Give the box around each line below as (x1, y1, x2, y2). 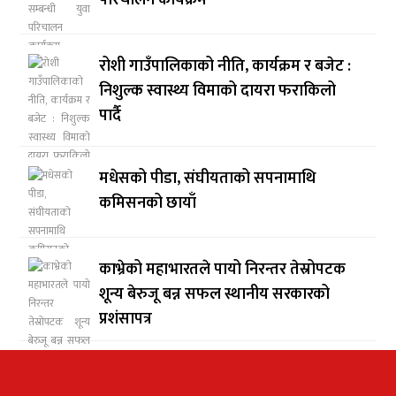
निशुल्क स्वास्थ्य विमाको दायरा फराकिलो (99, 78, 337, 105)
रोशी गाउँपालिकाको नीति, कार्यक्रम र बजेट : (99, 53, 352, 80)
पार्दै (99, 103, 122, 130)
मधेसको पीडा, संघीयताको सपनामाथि (99, 165, 316, 193)
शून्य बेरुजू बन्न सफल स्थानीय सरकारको (99, 281, 331, 308)
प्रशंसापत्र (99, 306, 153, 333)
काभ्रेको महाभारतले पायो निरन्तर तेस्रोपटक (99, 256, 346, 284)
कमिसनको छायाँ (99, 190, 197, 217)
